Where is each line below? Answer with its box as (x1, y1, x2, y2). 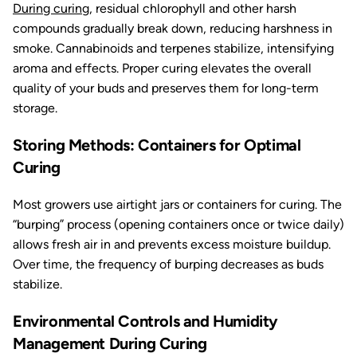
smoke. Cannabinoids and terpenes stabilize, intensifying (13, 41, 334, 56)
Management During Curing (13, 334, 207, 353)
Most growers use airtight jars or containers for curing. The (13, 197, 342, 212)
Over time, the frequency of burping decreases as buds (13, 257, 324, 272)
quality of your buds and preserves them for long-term (13, 80, 319, 96)
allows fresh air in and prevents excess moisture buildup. (13, 237, 331, 252)
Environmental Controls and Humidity (13, 312, 279, 331)
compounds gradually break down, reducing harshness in (13, 21, 332, 36)
